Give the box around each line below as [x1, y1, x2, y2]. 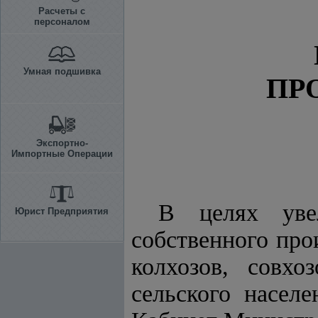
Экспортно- [35, 138, 88, 148]
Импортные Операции [11, 148, 113, 159]
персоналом [33, 16, 90, 27]
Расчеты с [38, 6, 85, 16]
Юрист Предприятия [15, 206, 109, 216]
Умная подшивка [23, 66, 101, 77]
